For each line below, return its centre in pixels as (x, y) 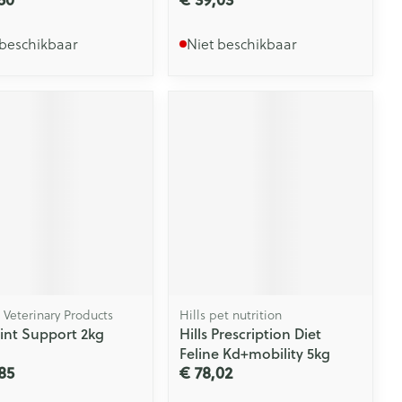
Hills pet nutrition (231, 314)
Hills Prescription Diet (251, 333)
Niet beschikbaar (242, 43)
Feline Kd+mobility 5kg (255, 353)
